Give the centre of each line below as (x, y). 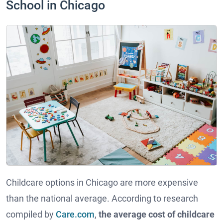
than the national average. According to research (102, 198)
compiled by (31, 214)
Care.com (75, 214)
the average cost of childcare (157, 214)
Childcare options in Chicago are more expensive (102, 182)
